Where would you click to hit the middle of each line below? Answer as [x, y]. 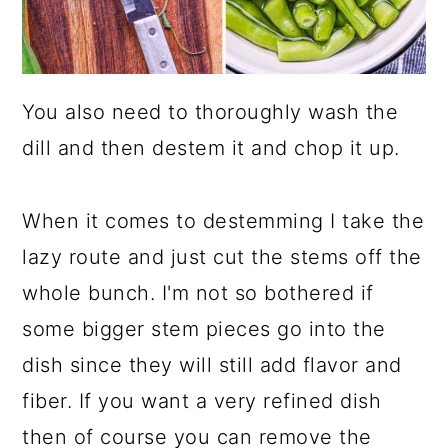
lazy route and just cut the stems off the [222, 256]
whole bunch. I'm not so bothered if [198, 292]
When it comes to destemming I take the [223, 220]
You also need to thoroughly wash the [210, 111]
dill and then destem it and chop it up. [211, 147]
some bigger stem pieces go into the [204, 328]
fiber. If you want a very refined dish [202, 400]
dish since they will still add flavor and [212, 364]
